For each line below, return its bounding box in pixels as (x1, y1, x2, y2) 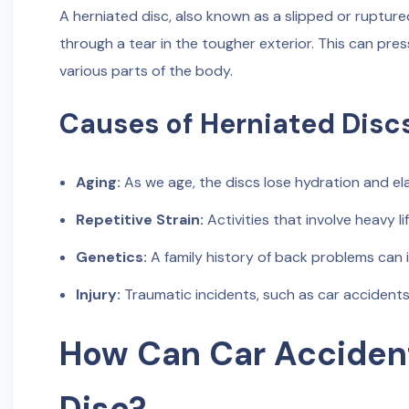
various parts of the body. (59, 61, 233, 80)
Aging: (75, 173, 121, 192)
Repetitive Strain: (75, 210, 204, 229)
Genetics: (75, 247, 147, 267)
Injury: (75, 285, 121, 304)
